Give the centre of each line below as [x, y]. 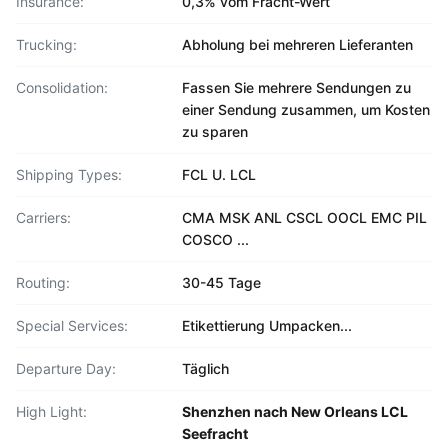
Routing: [43, 282]
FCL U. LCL [219, 174]
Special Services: [72, 325]
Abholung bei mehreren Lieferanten [297, 44]
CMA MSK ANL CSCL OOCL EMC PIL [304, 217]
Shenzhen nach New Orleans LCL [295, 411]
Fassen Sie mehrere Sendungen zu [296, 87]
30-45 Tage [221, 282]
